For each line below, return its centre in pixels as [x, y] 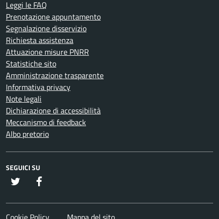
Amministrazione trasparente [55, 76]
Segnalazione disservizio [46, 29]
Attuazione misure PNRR [47, 52]
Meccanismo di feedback [46, 122]
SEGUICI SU [23, 168]
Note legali [24, 99]
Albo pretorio [27, 134]
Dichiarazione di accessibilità [53, 111]
